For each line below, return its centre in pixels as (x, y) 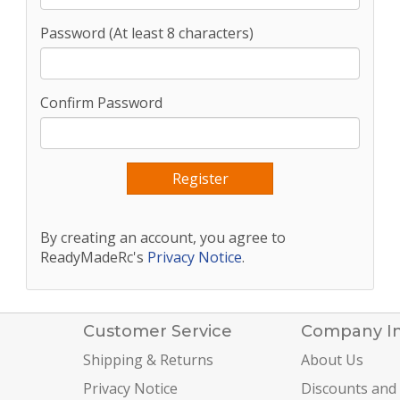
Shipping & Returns (148, 360)
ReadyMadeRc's (94, 257)
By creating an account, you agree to (163, 237)
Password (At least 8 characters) (147, 33)
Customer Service (157, 331)
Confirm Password (101, 103)
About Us (332, 360)
